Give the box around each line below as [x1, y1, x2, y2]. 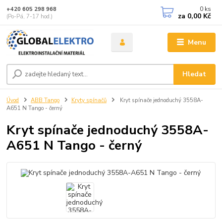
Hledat [182, 69, 207, 79]
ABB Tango [31, 96, 59, 104]
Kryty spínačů [71, 96, 107, 104]
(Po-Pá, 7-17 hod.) [6, 12, 53, 20]
